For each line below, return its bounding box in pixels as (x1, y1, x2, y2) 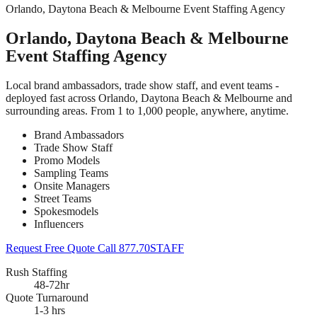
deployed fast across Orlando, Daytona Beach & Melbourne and (6, 91, 292, 104)
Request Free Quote (6, 241, 98, 254)
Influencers (34, 217, 83, 230)
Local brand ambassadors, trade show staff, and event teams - (6, 79, 279, 91)
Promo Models (34, 154, 100, 166)
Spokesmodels (34, 204, 98, 217)
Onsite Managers (34, 179, 110, 192)
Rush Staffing (6, 265, 67, 278)
